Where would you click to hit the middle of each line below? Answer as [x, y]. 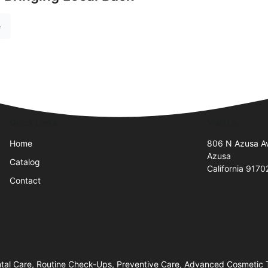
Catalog [25, 162]
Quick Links [33, 122]
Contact [25, 180]
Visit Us [223, 122]
